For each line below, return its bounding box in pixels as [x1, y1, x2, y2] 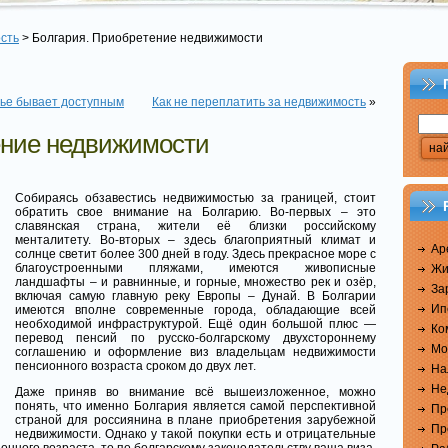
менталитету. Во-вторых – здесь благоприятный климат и [15, 233, 376, 248]
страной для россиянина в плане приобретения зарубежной [15, 413, 376, 428]
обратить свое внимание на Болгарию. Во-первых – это [15, 205, 376, 220]
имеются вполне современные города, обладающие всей [15, 303, 376, 318]
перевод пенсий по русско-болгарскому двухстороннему [15, 331, 376, 346]
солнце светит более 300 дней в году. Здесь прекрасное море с [15, 247, 376, 262]
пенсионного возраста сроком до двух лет [15, 359, 253, 374]
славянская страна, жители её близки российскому [15, 219, 376, 234]
